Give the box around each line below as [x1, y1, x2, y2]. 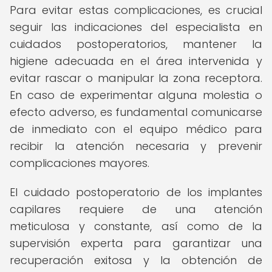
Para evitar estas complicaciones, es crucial [10, 2, 262, 18]
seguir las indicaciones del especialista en [10, 19, 262, 35]
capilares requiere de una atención [10, 202, 262, 217]
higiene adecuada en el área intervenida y [10, 53, 262, 69]
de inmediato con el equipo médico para [10, 121, 262, 137]
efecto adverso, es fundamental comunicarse [10, 104, 262, 120]
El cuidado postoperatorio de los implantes [10, 185, 262, 200]
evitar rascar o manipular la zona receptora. [10, 70, 262, 86]
